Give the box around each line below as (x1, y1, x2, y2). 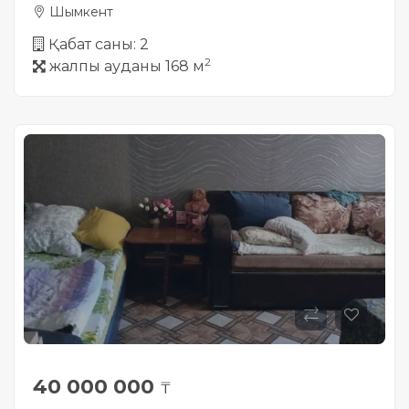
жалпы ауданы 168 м (49, 58, 204, 75)
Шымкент (46, 4, 113, 20)
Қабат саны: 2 (48, 36, 149, 53)
